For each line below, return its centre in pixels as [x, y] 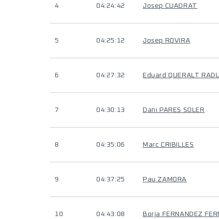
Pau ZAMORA [165, 179]
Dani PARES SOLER [174, 110]
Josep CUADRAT [170, 6]
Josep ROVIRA [167, 41]
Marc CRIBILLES [168, 145]
